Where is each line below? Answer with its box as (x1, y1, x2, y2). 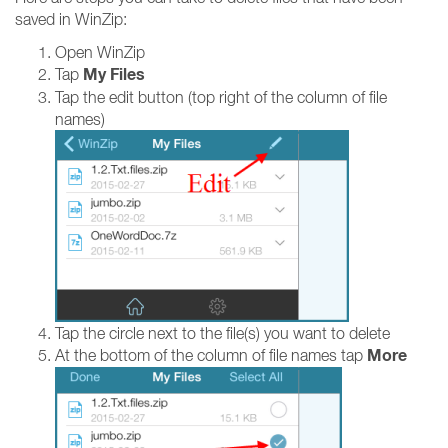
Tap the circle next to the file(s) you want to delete (55, 324, 390, 342)
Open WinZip (55, 43, 145, 61)
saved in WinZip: (15, 10, 127, 28)
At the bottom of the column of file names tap (55, 346, 367, 364)
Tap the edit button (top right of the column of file (55, 88, 387, 106)
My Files (83, 64, 145, 85)
